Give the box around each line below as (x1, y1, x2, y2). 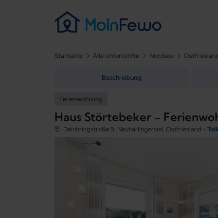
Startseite (54, 52, 83, 60)
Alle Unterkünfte (93, 52, 139, 60)
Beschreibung (102, 73, 141, 82)
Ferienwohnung (59, 95, 103, 103)
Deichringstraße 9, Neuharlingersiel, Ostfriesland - (63, 125, 207, 133)
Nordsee (149, 52, 174, 60)
